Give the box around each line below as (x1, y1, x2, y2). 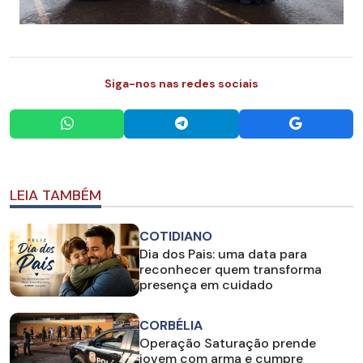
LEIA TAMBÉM (10, 185, 101, 205)
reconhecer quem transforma (139, 261, 322, 279)
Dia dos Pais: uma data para (139, 246, 307, 263)
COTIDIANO (139, 228, 212, 246)
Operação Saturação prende (139, 335, 316, 352)
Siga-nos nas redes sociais (105, 75, 258, 91)
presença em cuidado (139, 276, 273, 294)
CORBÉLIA (139, 317, 203, 335)
